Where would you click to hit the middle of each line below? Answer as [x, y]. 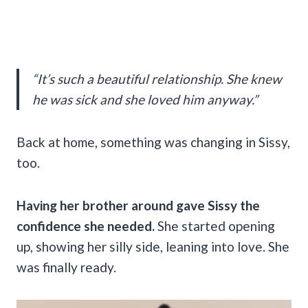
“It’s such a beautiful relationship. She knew [157, 78]
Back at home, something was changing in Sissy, [153, 142]
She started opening [216, 225]
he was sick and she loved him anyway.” [145, 99]
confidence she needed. [87, 225]
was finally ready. [66, 267]
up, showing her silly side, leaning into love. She [153, 246]
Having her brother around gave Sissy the [138, 205]
